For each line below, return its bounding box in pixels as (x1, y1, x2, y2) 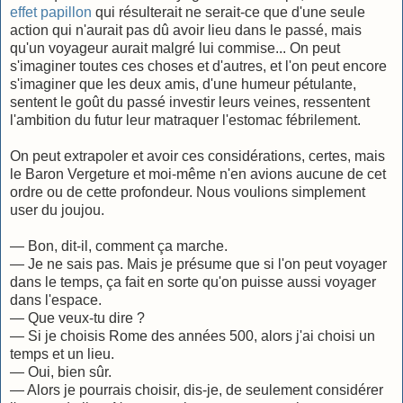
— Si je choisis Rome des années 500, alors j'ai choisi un (10, 327, 375, 344)
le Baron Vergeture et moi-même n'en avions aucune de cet (10, 166, 386, 182)
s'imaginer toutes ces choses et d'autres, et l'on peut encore (10, 58, 387, 74)
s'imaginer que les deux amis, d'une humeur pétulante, (10, 76, 356, 92)
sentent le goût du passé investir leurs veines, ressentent (10, 94, 370, 110)
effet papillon (10, 4, 92, 20)
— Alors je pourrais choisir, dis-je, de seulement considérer (10, 381, 383, 398)
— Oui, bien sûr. (10, 363, 112, 380)
